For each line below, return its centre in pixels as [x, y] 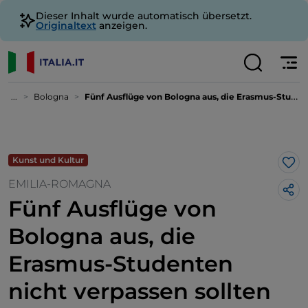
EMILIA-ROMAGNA [59, 184]
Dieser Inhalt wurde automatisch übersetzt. [144, 16]
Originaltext [66, 25]
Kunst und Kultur [48, 160]
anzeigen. [122, 25]
